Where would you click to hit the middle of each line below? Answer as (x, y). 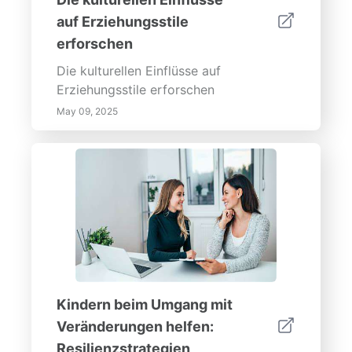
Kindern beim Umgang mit (145, 304)
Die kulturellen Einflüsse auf (139, 71)
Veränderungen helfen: (135, 326)
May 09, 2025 (87, 111)
